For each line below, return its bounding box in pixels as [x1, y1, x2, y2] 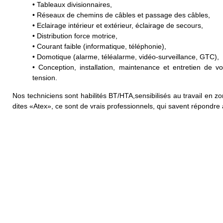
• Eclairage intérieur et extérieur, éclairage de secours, [32, 21, 203, 30]
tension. [32, 74, 57, 82]
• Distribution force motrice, [32, 32, 117, 40]
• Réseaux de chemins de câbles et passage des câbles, [32, 11, 210, 19]
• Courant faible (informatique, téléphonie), [32, 42, 166, 51]
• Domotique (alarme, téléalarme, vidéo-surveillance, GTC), [32, 53, 219, 61]
